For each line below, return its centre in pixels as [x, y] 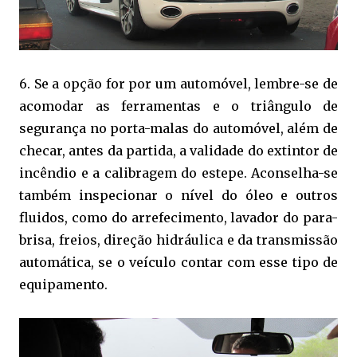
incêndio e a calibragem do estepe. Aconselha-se [178, 173]
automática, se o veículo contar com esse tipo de [178, 263]
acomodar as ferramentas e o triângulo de [178, 106]
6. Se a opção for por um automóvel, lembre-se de [178, 84]
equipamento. [63, 285]
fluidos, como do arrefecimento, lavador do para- [178, 218]
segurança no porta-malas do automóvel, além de [178, 129]
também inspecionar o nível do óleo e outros [178, 196]
